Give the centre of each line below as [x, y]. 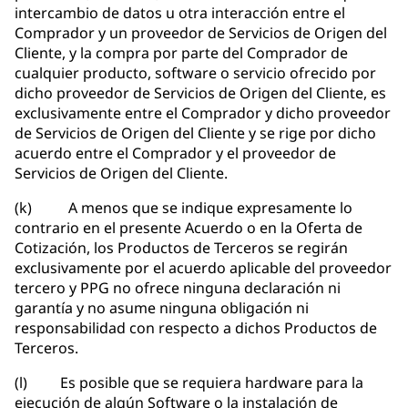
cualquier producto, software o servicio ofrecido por [195, 73]
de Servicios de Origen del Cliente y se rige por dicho [195, 133]
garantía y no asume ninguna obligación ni [162, 308]
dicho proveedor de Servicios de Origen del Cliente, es [200, 93]
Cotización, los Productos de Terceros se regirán [181, 248]
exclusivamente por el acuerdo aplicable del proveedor [203, 268]
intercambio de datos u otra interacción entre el [180, 13]
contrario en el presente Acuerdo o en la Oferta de [189, 228]
